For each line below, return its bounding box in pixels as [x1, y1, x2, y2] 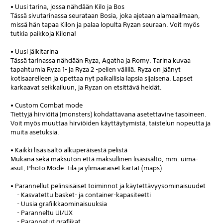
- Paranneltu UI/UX [10, 208, 73, 217]
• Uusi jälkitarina [10, 47, 58, 56]
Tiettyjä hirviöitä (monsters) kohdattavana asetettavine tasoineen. [10, 110, 207, 118]
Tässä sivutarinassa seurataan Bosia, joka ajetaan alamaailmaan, [10, 11, 200, 20]
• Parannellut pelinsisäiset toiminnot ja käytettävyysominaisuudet [10, 181, 206, 190]
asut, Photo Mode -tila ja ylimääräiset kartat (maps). [10, 163, 164, 172]
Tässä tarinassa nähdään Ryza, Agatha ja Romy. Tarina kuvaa [10, 56, 191, 65]
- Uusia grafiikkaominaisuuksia [10, 199, 107, 208]
